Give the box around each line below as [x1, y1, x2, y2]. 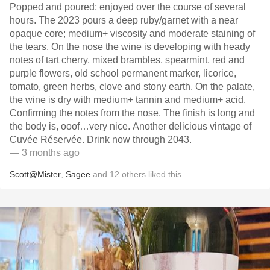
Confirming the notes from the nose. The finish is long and [10, 108, 255, 118]
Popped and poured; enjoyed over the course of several [10, 2, 246, 12]
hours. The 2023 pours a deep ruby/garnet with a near [10, 15, 238, 25]
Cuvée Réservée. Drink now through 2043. [10, 134, 192, 145]
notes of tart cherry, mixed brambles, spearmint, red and [10, 55, 245, 65]
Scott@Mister [10, 169, 61, 179]
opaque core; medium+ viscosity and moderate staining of [10, 28, 255, 39]
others [122, 169, 146, 179]
